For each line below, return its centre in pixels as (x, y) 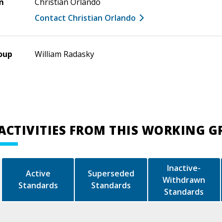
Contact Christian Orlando (85, 18)
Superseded (111, 174)
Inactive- (184, 168)
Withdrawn (184, 180)
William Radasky (64, 54)
